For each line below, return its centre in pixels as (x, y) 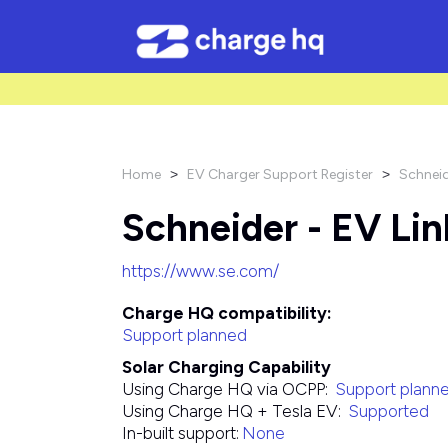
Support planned (184, 335)
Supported (388, 411)
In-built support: (180, 433)
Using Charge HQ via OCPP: (226, 389)
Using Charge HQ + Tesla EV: (233, 411)
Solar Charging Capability (226, 367)
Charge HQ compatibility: (226, 313)
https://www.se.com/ (200, 271)
